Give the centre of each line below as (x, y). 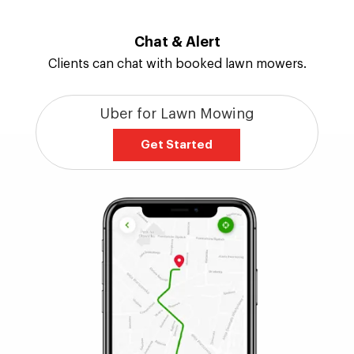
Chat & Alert (177, 105)
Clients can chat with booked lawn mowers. (177, 128)
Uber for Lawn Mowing (177, 177)
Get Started (177, 209)
